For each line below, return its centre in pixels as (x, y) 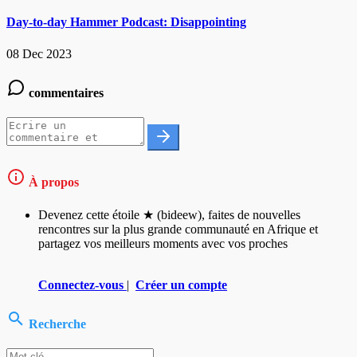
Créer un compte (181, 284)
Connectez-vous (81, 284)
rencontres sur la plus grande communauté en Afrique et (178, 229)
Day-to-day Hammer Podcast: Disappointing (126, 22)
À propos (52, 182)
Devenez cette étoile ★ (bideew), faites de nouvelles (169, 214)
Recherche (56, 324)
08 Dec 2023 (39, 53)
